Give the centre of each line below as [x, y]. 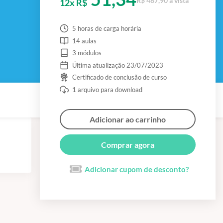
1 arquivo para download [107, 89]
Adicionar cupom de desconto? [136, 169]
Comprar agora [128, 144]
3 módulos [87, 53]
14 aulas [84, 41]
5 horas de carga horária [107, 28]
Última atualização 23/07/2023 [117, 65]
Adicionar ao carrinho [128, 119]
